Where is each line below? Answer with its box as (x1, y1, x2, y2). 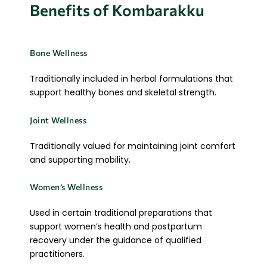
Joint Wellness (30, 114, 86, 125)
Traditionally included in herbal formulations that (30, 73, 233, 85)
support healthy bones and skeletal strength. (30, 86, 216, 99)
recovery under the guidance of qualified (30, 234, 201, 247)
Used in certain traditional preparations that (30, 207, 212, 219)
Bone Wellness (30, 48, 88, 58)
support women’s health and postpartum (30, 221, 202, 233)
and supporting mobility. (30, 153, 131, 166)
